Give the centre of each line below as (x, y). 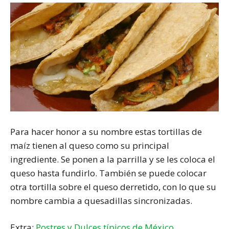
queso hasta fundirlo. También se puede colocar (108, 173)
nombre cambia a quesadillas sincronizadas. (101, 200)
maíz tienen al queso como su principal (90, 145)
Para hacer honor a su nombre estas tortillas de (106, 131)
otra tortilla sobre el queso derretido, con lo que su (113, 187)
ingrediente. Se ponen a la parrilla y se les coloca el (113, 159)
